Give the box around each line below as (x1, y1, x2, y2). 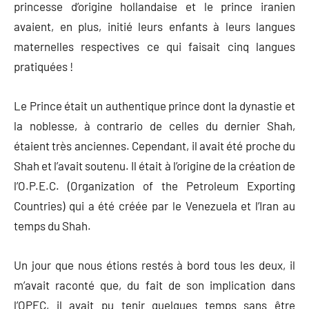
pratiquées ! (14, 59, 73, 73)
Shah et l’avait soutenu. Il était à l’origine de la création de (14, 158, 295, 172)
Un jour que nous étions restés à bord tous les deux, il (14, 257, 295, 272)
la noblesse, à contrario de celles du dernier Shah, (14, 118, 295, 132)
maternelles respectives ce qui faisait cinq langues (14, 39, 295, 53)
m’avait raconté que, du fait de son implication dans (14, 277, 295, 292)
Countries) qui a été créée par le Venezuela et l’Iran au (14, 198, 295, 212)
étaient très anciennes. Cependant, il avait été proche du (14, 138, 295, 152)
